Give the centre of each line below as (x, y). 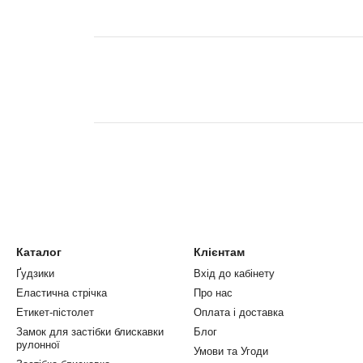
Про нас (213, 293)
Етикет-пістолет (55, 312)
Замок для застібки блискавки (90, 332)
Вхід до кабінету (234, 273)
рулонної (38, 345)
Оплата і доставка (239, 312)
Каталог (39, 252)
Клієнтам (219, 252)
